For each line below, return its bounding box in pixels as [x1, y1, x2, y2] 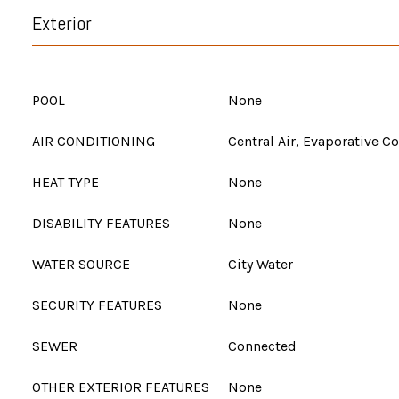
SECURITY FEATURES [32, 297, 162, 313]
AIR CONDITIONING [32, 133, 155, 150]
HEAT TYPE [32, 174, 99, 191]
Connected [228, 338, 297, 354]
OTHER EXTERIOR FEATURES [32, 379, 209, 395]
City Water [228, 256, 293, 273]
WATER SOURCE [32, 256, 130, 273]
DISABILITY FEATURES [32, 215, 170, 232]
